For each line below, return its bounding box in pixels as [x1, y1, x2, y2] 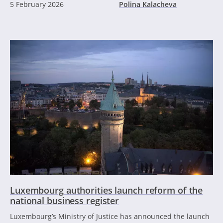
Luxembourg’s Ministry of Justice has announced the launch [10, 211, 210, 221]
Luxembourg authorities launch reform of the [10, 184, 203, 196]
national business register [10, 194, 119, 207]
